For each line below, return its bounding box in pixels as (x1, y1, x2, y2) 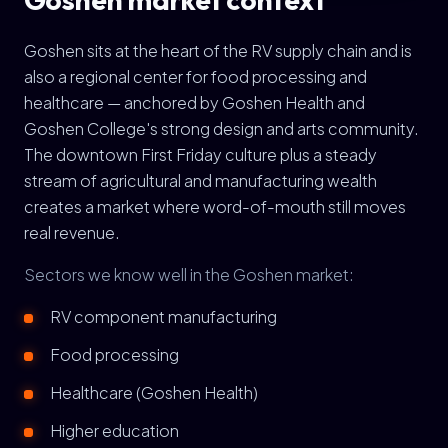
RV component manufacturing (50, 306, 277, 327)
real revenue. (24, 222, 120, 243)
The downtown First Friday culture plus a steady (24, 144, 377, 165)
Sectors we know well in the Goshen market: (24, 264, 354, 285)
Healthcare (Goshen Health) (50, 382, 258, 403)
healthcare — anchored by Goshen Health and (24, 92, 365, 113)
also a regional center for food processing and (24, 66, 367, 87)
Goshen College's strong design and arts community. (24, 118, 419, 139)
